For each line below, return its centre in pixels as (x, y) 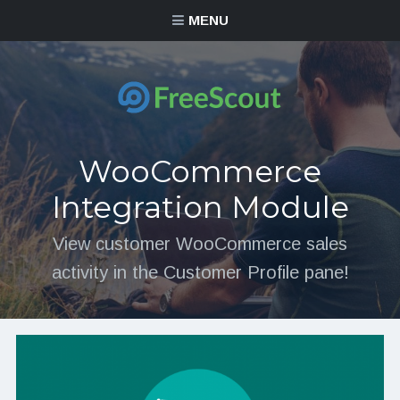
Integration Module (200, 207)
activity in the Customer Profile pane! (200, 273)
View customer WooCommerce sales (200, 244)
